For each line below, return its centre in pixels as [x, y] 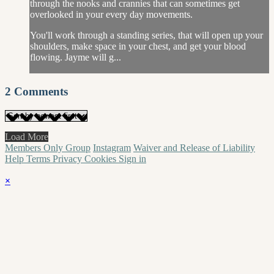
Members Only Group [48, 147]
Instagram [112, 147]
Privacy [68, 158]
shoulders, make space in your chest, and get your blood [138, 46]
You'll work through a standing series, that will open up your [146, 35]
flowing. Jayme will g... [76, 57]
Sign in [132, 158]
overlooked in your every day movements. [111, 15]
